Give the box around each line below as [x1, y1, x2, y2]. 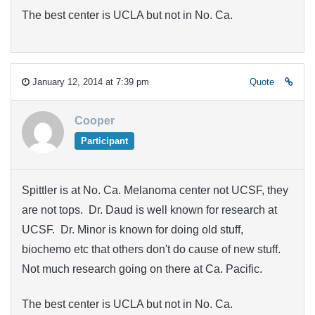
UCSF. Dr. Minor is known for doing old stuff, [22, 223, 243, 236]
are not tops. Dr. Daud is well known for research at [22, 203, 277, 216]
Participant [80, 135, 128, 146]
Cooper [75, 114, 115, 127]
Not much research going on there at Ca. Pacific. [22, 262, 262, 275]
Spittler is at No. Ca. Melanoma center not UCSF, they [22, 184, 288, 196]
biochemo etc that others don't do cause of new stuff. [22, 243, 281, 255]
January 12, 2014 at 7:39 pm [30, 76, 149, 87]
